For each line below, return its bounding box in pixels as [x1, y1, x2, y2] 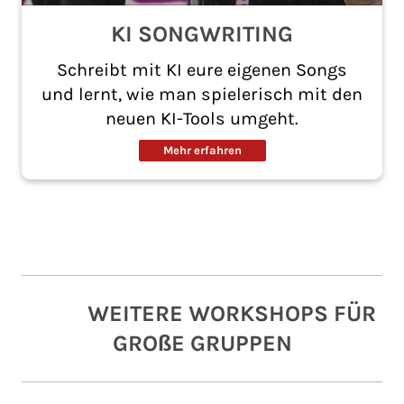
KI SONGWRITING [111, 20, 293, 47]
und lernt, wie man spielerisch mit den [41, 83, 363, 105]
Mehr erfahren [162, 143, 242, 158]
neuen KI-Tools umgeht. [106, 107, 298, 129]
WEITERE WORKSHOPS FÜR [28, 299, 376, 326]
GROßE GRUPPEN [112, 329, 292, 356]
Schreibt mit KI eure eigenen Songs [57, 59, 347, 80]
